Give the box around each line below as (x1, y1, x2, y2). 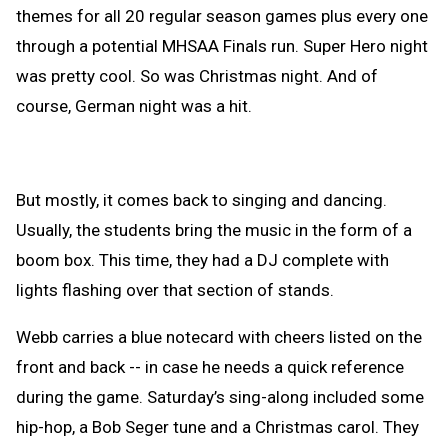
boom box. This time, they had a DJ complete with (16, 250, 389, 271)
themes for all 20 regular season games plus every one (16, 6, 428, 27)
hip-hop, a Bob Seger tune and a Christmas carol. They (16, 417, 419, 438)
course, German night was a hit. (16, 96, 252, 117)
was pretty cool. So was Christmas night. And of (16, 66, 378, 87)
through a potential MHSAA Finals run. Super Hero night (16, 36, 428, 57)
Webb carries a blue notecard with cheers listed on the (16, 327, 422, 348)
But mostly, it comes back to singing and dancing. (16, 190, 387, 211)
